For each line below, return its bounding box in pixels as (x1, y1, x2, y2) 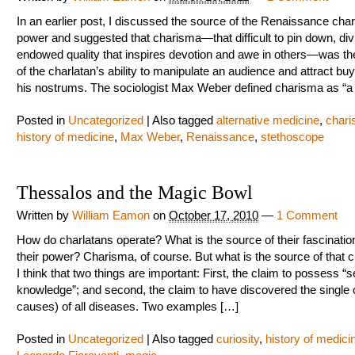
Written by (17, 209, 72, 222)
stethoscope (261, 131, 324, 143)
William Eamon (72, 209, 150, 222)
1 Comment (277, 209, 338, 222)
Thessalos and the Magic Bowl (17, 182, 253, 203)
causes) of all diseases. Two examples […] (17, 300, 239, 313)
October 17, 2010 (169, 209, 258, 222)
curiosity (216, 333, 259, 345)
